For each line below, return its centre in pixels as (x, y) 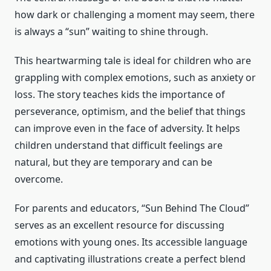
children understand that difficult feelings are (119, 145)
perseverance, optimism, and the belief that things (130, 112)
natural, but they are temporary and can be (113, 162)
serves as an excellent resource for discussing (119, 225)
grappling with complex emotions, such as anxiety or (135, 78)
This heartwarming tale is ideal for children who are (133, 61)
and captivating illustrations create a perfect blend (130, 259)
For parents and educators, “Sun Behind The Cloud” (132, 208)
